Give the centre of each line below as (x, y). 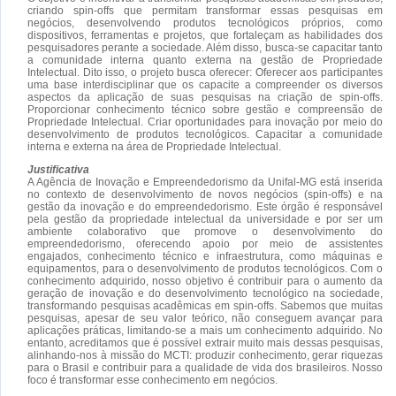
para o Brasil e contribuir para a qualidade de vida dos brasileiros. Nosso (205, 367)
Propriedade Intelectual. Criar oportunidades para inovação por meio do (205, 122)
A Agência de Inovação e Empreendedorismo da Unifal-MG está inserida (205, 182)
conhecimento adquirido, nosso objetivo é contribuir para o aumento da (205, 281)
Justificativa (58, 169)
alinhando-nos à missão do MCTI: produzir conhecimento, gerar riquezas (205, 355)
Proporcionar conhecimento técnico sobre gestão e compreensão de (205, 109)
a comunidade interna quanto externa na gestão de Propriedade (205, 60)
